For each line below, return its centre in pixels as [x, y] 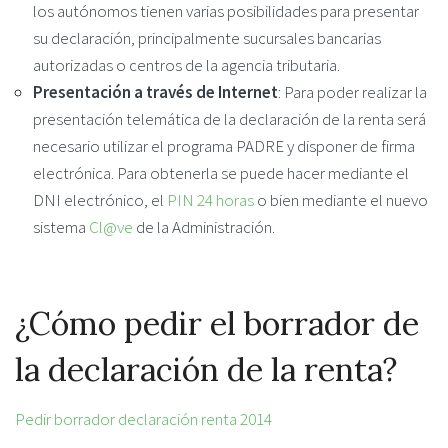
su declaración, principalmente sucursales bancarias [207, 38]
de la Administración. [204, 227]
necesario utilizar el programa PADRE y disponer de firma [224, 146]
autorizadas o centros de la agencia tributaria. [186, 65]
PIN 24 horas [210, 200]
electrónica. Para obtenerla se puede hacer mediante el [221, 173]
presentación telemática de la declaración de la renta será [229, 119]
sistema [61, 227]
